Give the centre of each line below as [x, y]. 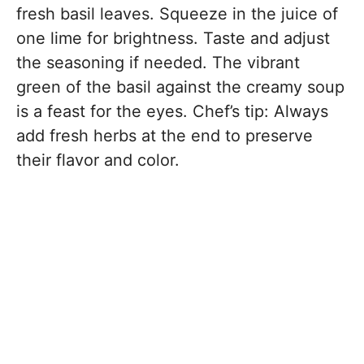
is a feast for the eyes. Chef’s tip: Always [172, 112]
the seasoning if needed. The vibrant [158, 63]
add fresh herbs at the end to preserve [165, 136]
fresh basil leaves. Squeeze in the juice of [177, 14]
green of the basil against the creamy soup [180, 87]
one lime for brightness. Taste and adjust [173, 39]
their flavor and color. [98, 160]
